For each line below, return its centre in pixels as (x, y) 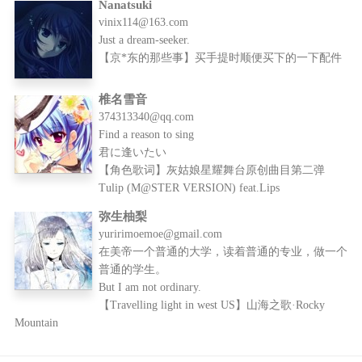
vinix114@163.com (144, 22)
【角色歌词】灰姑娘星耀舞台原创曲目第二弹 (212, 170)
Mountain (36, 322)
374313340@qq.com (147, 116)
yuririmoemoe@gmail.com (161, 234)
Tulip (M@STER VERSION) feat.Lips (189, 187)
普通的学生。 (133, 269)
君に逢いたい (133, 152)
